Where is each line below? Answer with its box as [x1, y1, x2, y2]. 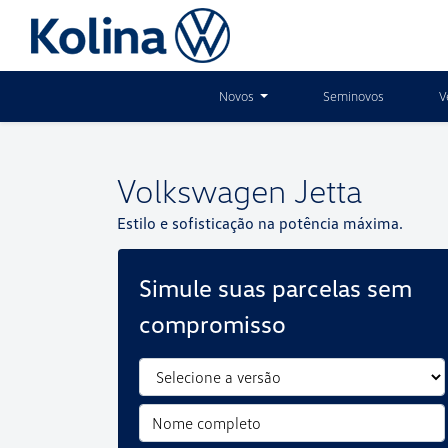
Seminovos [322, 88, 384, 104]
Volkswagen [117, 170, 286, 210]
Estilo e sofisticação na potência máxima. [117, 213, 403, 233]
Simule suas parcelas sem [139, 273, 412, 302]
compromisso [139, 309, 286, 338]
